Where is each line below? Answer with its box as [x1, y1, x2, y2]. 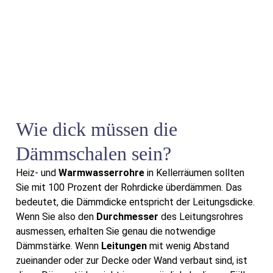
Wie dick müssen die [16, 118, 177, 140]
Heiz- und [16, 166, 58, 179]
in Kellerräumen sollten [144, 166, 244, 179]
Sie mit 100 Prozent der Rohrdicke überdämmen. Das [16, 181, 242, 193]
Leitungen [101, 239, 147, 252]
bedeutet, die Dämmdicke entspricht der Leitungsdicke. [16, 196, 255, 208]
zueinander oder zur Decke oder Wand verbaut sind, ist [16, 254, 247, 266]
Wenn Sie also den [16, 210, 96, 222]
